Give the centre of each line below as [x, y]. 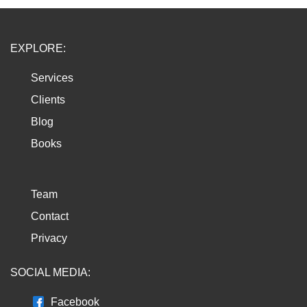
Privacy [49, 238]
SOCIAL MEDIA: [50, 272]
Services [52, 77]
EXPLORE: [38, 48]
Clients [48, 99]
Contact [50, 216]
